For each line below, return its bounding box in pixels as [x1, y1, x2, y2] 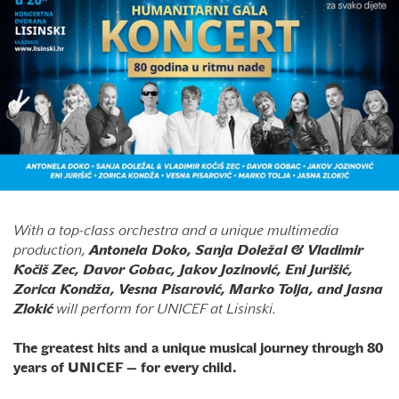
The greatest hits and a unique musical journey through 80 [13, 342, 383, 355]
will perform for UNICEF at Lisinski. [56, 303, 276, 316]
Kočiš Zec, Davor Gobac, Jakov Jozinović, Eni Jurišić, [13, 264, 353, 277]
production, [13, 244, 89, 257]
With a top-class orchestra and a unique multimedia [13, 224, 338, 238]
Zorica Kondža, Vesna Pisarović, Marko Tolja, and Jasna [13, 283, 383, 297]
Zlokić [13, 303, 56, 316]
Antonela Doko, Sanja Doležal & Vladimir [89, 244, 363, 257]
